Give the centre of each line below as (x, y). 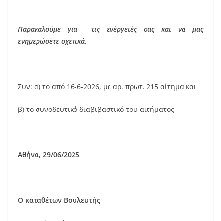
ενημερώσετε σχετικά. (52, 41)
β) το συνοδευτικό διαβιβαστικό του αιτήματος (96, 109)
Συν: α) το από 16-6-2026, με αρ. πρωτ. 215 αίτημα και (107, 86)
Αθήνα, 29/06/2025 (49, 154)
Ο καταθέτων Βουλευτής (59, 200)
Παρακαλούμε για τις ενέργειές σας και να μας (110, 29)
